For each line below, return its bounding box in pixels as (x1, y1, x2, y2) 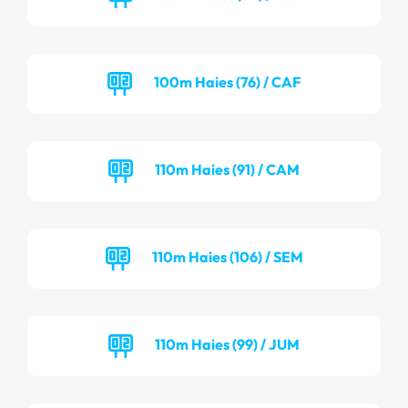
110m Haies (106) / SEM (151, 247, 303, 266)
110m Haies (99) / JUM (155, 334, 300, 353)
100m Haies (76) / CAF (154, 72, 301, 91)
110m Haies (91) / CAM (155, 159, 300, 178)
